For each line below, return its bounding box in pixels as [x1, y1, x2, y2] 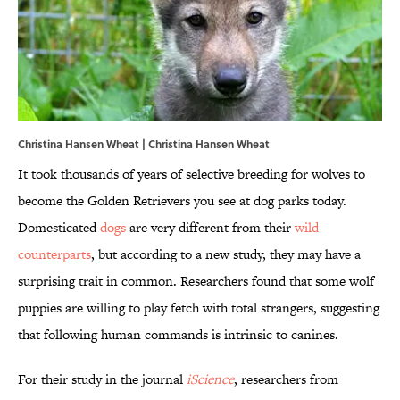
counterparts [18, 245, 91, 264]
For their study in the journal [18, 370, 187, 389]
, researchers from [234, 370, 338, 389]
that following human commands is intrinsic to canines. [18, 325, 338, 345]
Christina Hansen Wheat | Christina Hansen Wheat [18, 136, 270, 153]
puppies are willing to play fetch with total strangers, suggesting [18, 298, 379, 318]
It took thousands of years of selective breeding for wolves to [18, 164, 365, 184]
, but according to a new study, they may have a [91, 245, 361, 264]
